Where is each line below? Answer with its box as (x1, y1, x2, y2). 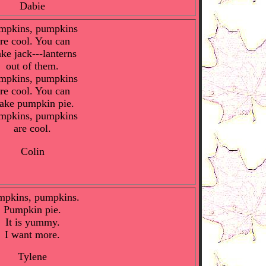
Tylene (18, 251, 47, 262)
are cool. (14, 122, 51, 134)
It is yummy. (5, 216, 60, 228)
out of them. (6, 60, 59, 72)
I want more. (5, 229, 60, 240)
